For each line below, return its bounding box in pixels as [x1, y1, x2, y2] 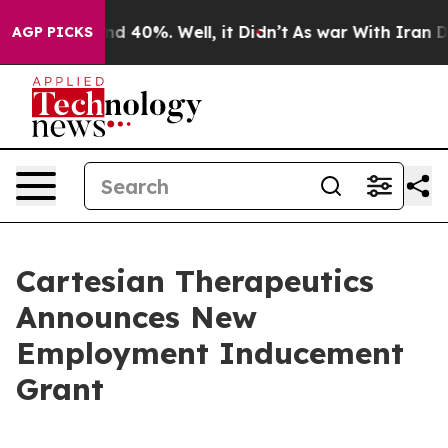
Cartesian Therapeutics [16, 262, 374, 300]
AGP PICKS [12, 23, 93, 41]
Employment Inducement [16, 334, 404, 372]
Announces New [16, 298, 257, 336]
